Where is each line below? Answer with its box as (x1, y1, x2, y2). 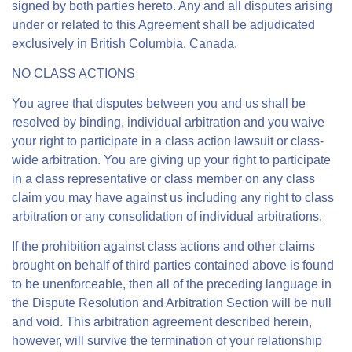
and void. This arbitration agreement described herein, (12, 315, 312, 328)
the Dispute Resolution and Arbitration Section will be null (12, 296, 332, 310)
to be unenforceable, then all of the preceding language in (12, 277, 332, 291)
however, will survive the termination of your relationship (12, 334, 322, 347)
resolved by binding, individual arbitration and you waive (12, 115, 324, 129)
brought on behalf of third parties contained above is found (12, 258, 334, 272)
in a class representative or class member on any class (12, 172, 315, 185)
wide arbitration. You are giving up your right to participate (12, 153, 331, 167)
